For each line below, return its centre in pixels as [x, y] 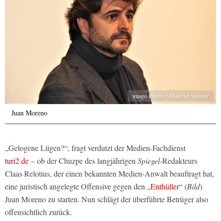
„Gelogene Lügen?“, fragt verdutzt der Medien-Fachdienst [95, 148]
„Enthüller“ [165, 186]
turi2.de [17, 161]
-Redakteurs [179, 161]
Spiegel [149, 161]
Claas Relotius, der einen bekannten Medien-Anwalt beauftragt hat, [110, 174]
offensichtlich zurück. [38, 212]
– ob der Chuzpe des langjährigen [83, 161]
